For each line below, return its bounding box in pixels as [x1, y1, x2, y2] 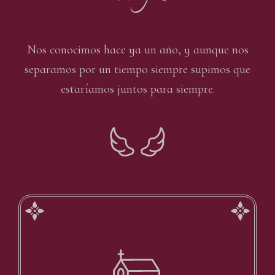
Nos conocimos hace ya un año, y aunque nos [26, 42, 249, 57]
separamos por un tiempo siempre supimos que [25, 61, 250, 77]
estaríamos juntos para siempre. [60, 81, 215, 96]
